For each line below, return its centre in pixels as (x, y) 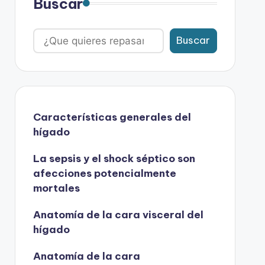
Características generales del (112, 117)
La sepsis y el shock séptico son (114, 158)
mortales (56, 188)
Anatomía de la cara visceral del (118, 214)
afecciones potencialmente (104, 173)
